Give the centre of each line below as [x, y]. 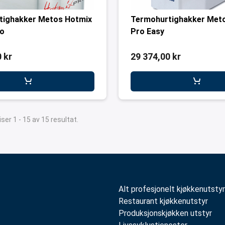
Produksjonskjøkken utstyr [165, 213]
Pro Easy [147, 31]
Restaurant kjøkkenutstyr [163, 201]
